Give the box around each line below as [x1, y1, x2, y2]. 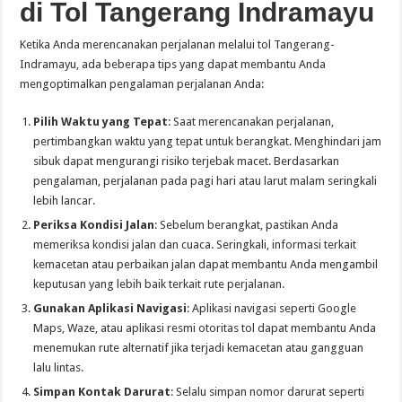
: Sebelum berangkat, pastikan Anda [154, 218, 339, 232]
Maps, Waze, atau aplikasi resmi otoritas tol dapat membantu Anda [33, 321, 377, 336]
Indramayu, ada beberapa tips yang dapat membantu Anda [20, 57, 327, 72]
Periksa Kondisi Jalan [33, 218, 155, 232]
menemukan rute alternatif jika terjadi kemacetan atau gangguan [33, 341, 364, 355]
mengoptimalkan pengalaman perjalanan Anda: [20, 77, 265, 92]
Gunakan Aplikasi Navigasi [33, 301, 188, 316]
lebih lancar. [33, 194, 96, 208]
